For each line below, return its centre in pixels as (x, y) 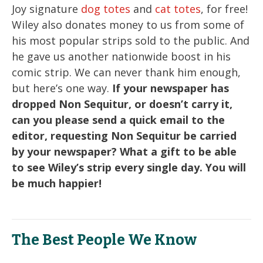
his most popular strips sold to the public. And (131, 41)
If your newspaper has (171, 88)
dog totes (106, 9)
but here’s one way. (62, 88)
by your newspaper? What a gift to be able (124, 152)
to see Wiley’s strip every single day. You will (129, 168)
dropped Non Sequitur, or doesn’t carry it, (122, 104)
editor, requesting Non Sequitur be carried (124, 136)
